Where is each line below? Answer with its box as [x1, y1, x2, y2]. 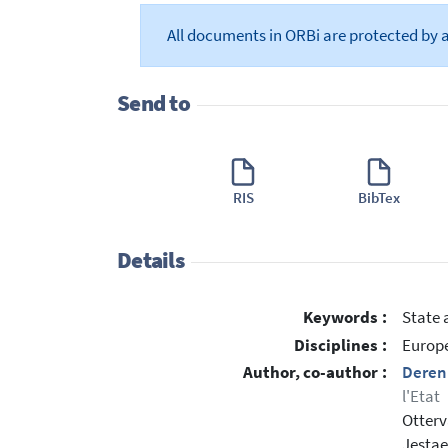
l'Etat [402, 386, 440, 408]
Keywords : [303, 306, 387, 328]
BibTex [357, 187, 400, 207]
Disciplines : [294, 334, 387, 356]
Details [117, 246, 184, 275]
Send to [117, 88, 190, 117]
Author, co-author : [243, 362, 387, 384]
